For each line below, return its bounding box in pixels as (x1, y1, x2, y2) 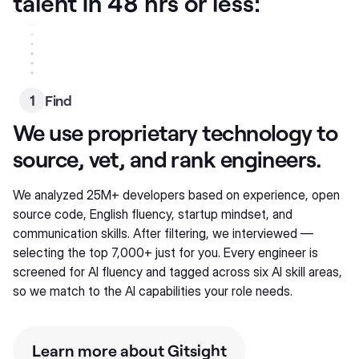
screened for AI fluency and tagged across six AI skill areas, (13, 264, 342, 280)
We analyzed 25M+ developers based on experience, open (13, 187, 340, 203)
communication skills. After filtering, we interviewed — (13, 225, 313, 241)
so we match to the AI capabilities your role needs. (13, 283, 292, 299)
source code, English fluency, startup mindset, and (13, 206, 292, 222)
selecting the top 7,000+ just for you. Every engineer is (13, 244, 318, 260)
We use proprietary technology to (13, 119, 338, 146)
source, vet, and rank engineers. (13, 145, 322, 172)
